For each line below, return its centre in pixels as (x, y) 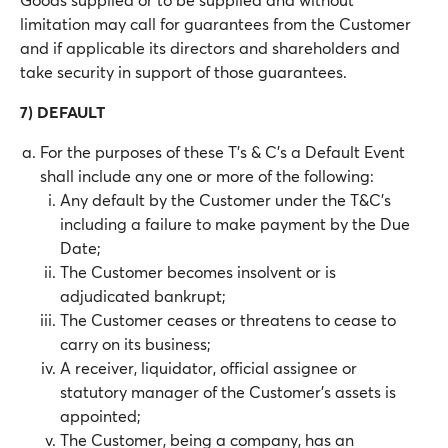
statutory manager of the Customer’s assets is (228, 391)
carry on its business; (135, 343)
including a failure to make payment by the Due (235, 223)
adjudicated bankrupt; (143, 295)
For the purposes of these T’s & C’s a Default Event (222, 151)
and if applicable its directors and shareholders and (210, 47)
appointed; (100, 415)
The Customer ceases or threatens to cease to (228, 319)
